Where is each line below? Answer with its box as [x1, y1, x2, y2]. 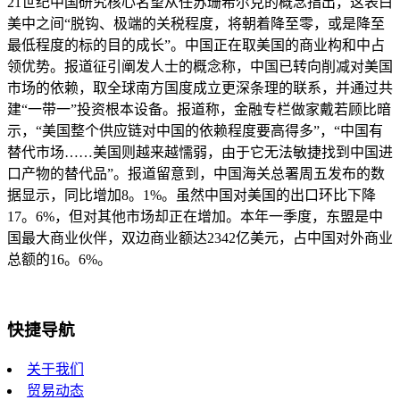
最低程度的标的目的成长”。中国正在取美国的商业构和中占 [7, 37, 385, 54]
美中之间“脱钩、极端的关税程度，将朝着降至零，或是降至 [7, 16, 385, 32]
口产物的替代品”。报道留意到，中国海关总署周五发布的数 [7, 166, 385, 182]
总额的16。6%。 [7, 252, 112, 268]
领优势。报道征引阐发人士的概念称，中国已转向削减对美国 [7, 59, 393, 75]
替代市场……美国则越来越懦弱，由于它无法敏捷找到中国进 [7, 145, 393, 161]
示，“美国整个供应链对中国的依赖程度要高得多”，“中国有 [7, 123, 383, 139]
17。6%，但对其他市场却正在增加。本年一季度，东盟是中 [7, 209, 383, 225]
